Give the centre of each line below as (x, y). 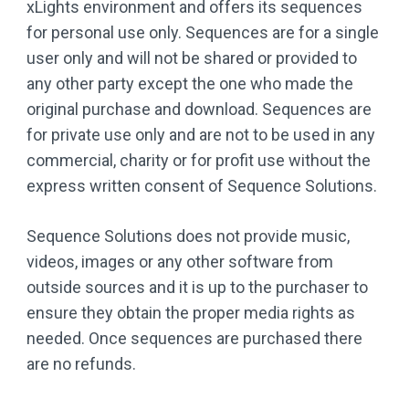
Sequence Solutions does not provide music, (188, 236)
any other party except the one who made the (190, 84)
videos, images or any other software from (180, 262)
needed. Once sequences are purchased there (194, 338)
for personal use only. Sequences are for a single (203, 32)
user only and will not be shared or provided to (192, 58)
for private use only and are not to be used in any (201, 135)
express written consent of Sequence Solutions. (202, 186)
